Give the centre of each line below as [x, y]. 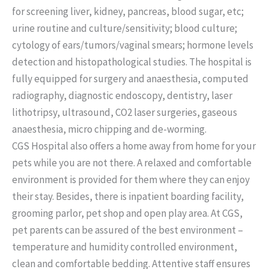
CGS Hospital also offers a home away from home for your [134, 146]
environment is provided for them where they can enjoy [131, 180]
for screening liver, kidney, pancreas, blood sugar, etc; [128, 12]
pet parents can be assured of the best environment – [128, 230]
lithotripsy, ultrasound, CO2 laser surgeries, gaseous [125, 113]
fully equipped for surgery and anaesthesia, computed [130, 79]
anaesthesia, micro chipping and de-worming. [109, 129]
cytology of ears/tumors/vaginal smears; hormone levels [133, 45]
